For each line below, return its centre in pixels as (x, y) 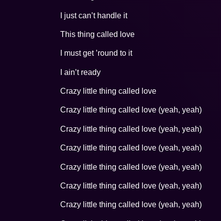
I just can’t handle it (94, 15)
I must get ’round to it (96, 53)
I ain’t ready (80, 72)
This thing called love (97, 34)
